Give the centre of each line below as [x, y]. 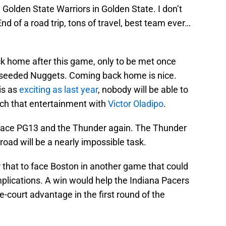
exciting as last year [59, 90]
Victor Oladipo [136, 104]
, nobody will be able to [143, 90]
